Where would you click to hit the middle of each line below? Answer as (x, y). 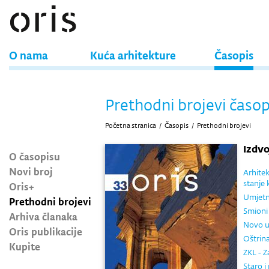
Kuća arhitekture (133, 55)
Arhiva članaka (43, 216)
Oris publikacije (46, 231)
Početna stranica (131, 125)
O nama (29, 55)
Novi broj (31, 171)
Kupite (25, 246)
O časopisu (35, 156)
